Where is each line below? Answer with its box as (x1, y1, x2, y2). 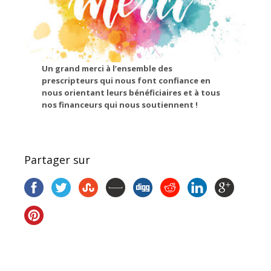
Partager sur (24, 152, 90, 167)
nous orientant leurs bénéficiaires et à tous (42, 87, 221, 98)
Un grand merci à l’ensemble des (42, 63, 173, 74)
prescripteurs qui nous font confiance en (42, 75, 211, 86)
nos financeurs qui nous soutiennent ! (42, 99, 198, 110)
